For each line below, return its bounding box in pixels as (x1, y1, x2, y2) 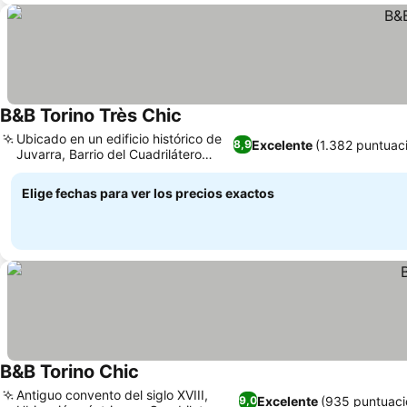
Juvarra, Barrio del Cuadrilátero (16, 146, 202, 162)
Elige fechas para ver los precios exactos (22, 185, 274, 201)
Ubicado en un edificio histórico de (16, 131, 222, 146)
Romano (16, 162, 65, 177)
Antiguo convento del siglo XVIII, (16, 387, 208, 402)
